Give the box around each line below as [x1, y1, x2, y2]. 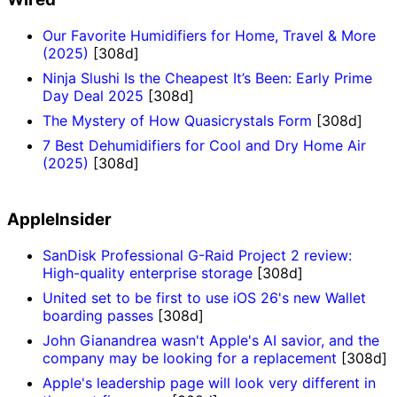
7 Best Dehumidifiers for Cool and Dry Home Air [43, 136, 366, 154]
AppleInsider [7, 209, 112, 230]
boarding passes [43, 306, 153, 324]
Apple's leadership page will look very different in [43, 373, 376, 392]
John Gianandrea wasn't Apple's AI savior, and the [43, 331, 379, 349]
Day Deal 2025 [43, 86, 144, 105]
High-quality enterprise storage [43, 263, 253, 282]
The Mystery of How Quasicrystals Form [43, 111, 312, 129]
